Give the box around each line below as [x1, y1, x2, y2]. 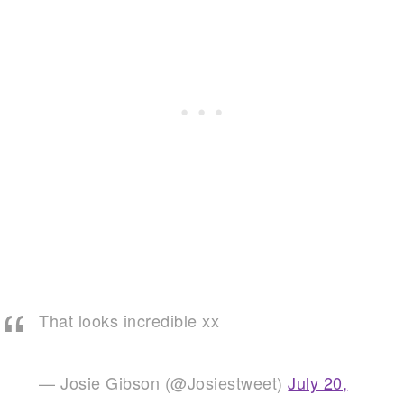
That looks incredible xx [39, 308, 220, 332]
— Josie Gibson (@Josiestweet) [39, 370, 289, 394]
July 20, [288, 370, 348, 394]
